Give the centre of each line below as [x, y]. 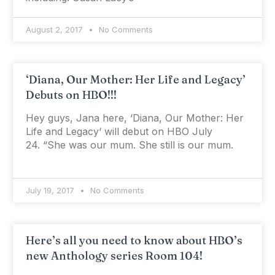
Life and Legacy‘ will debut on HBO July [119, 132]
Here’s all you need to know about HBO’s [134, 241]
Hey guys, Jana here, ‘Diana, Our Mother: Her [134, 118]
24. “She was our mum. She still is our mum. [129, 145]
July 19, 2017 [51, 191]
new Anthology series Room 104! [114, 256]
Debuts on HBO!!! [71, 95]
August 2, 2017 [55, 30]
